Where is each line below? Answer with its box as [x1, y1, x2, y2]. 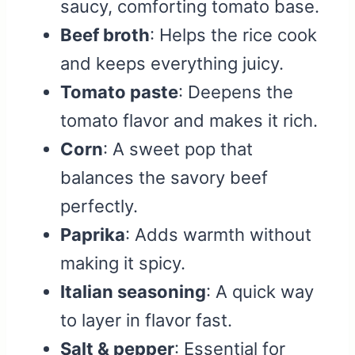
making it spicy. [60, 253, 185, 274]
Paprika [60, 224, 125, 246]
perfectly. [60, 196, 138, 217]
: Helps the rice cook [150, 25, 317, 46]
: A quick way [206, 281, 314, 303]
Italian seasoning [60, 281, 206, 303]
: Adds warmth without [125, 224, 311, 246]
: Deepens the [178, 82, 293, 103]
